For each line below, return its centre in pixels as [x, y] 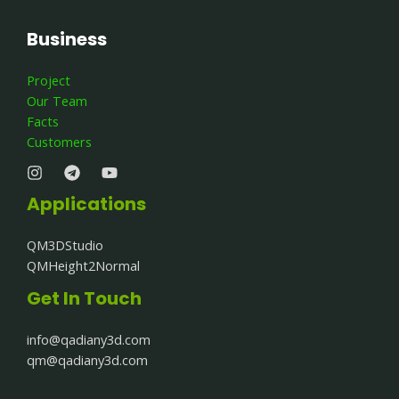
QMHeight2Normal [83, 265]
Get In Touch [84, 298]
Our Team [57, 100]
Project [49, 80]
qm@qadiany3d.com [87, 359]
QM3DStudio [65, 244]
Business [67, 39]
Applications [86, 204]
